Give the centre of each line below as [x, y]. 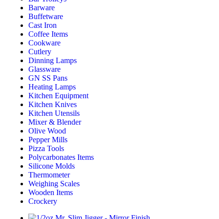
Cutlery [40, 51]
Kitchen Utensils [54, 113]
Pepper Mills [48, 139]
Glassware [44, 69]
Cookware [44, 43]
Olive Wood [47, 131]
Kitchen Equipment [58, 95]
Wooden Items [51, 192]
